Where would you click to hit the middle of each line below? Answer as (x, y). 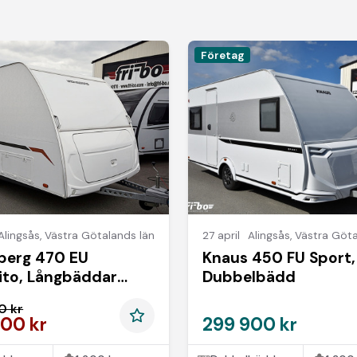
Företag (222, 55)
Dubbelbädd (249, 277)
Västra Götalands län (99, 235)
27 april (222, 235)
